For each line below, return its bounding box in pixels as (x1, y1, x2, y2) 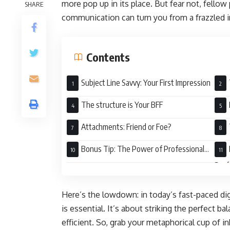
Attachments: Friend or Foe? (81, 122, 171, 132)
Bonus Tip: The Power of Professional (81, 144, 204, 154)
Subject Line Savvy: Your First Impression (81, 78, 210, 88)
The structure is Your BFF (81, 100, 163, 110)
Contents (86, 50, 130, 64)
